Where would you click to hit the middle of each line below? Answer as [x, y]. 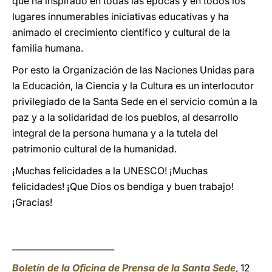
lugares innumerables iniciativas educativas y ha [121, 16]
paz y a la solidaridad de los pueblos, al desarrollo [125, 117]
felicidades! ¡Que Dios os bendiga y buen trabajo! [123, 186]
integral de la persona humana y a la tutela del [115, 133]
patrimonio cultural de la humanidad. [94, 149]
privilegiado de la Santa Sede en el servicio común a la [135, 101]
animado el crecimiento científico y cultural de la [121, 32]
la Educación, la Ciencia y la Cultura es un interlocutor [133, 86]
